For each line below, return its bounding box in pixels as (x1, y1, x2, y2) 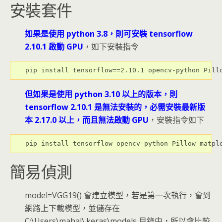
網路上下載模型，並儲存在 (25, 203, 120, 214)
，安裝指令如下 (149, 114, 204, 125)
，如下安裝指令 (83, 41, 139, 52)
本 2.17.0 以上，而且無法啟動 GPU (25, 114, 149, 125)
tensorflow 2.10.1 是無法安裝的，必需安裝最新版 (25, 102, 205, 112)
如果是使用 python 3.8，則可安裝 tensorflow (25, 28, 193, 39)
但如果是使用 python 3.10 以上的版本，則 (25, 89, 177, 100)
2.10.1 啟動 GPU (25, 41, 83, 52)
